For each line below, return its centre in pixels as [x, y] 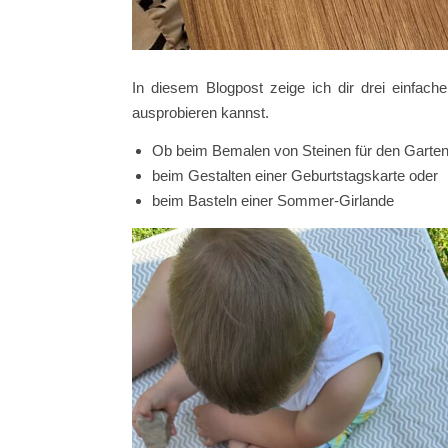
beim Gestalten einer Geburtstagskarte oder [295, 175]
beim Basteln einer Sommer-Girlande [273, 200]
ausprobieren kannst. [200, 112]
